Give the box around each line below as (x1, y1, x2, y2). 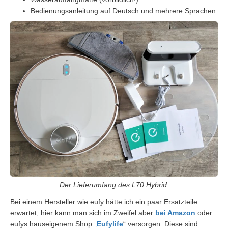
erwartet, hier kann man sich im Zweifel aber (10, 209, 155, 217)
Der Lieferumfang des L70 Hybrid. (59, 181, 169, 189)
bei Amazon (155, 209, 195, 217)
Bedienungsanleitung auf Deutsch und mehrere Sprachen (31, 6, 216, 15)
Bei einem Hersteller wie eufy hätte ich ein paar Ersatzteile (10, 197, 197, 206)
